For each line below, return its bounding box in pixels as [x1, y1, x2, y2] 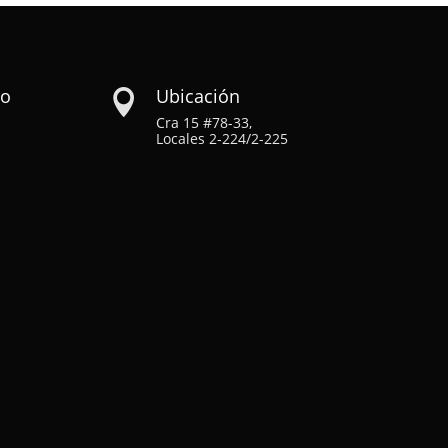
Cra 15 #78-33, [155, 112, 252, 132]
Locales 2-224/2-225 [155, 128, 288, 148]
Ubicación [155, 83, 240, 108]
